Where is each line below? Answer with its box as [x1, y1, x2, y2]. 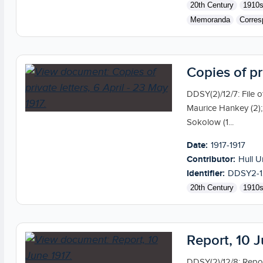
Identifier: [186, 167, 225, 179]
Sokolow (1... [186, 117, 234, 127]
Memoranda [190, 15, 230, 24]
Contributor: [186, 153, 235, 165]
